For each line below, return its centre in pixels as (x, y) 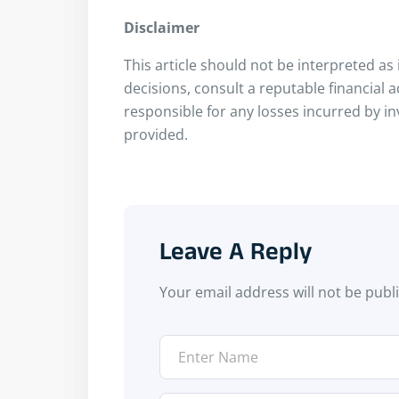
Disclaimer (162, 28)
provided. (156, 135)
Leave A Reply (236, 256)
